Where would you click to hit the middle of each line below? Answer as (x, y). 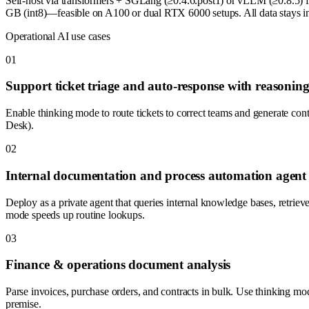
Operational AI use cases (58, 36)
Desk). (20, 126)
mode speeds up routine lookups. (75, 215)
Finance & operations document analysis (118, 265)
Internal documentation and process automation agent (156, 175)
